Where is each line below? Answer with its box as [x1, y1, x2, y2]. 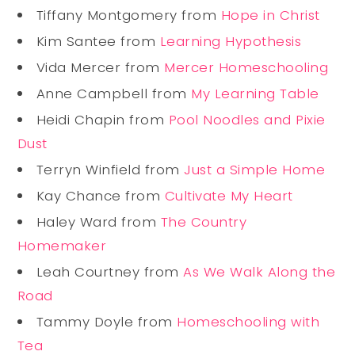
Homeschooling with [177, 311, 320, 331]
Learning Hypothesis [159, 31, 302, 51]
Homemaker [17, 235, 107, 255]
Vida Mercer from [36, 57, 165, 77]
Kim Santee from [36, 31, 160, 51]
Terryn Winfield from [36, 159, 185, 179]
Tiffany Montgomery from [36, 5, 221, 25]
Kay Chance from [36, 185, 165, 205]
